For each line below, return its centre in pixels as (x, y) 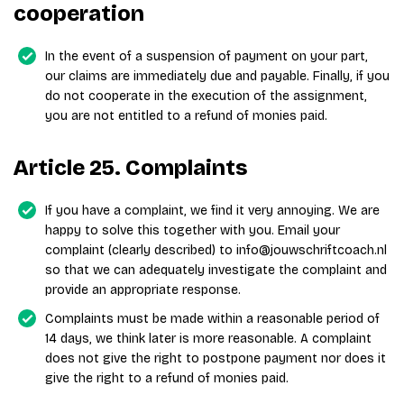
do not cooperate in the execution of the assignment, (206, 96)
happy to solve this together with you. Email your (193, 230)
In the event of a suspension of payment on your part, (207, 56)
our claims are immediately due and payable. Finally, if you (217, 76)
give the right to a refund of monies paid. (167, 378)
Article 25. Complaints (130, 168)
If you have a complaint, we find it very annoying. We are (212, 211)
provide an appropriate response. (143, 290)
